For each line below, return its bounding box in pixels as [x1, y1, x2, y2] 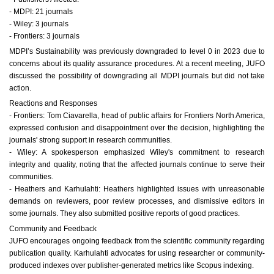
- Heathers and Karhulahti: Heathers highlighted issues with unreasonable [9, 184, 265, 193]
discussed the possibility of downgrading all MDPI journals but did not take [9, 71, 265, 80]
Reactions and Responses [9, 98, 97, 108]
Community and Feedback [9, 224, 97, 233]
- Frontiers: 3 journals [9, 31, 80, 40]
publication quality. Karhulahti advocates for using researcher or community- [9, 248, 265, 257]
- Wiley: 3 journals [9, 19, 68, 28]
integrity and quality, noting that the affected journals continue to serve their [9, 160, 265, 169]
